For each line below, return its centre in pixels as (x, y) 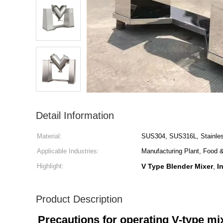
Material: (49, 136)
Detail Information (75, 115)
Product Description (79, 199)
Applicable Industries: (68, 151)
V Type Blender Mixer (177, 166)
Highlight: (50, 166)
